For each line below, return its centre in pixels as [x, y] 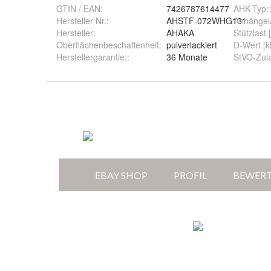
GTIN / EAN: [80, 9]
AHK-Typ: [251, 9]
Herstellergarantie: [92, 57]
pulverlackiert [192, 45]
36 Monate [187, 57]
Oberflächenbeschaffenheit [108, 45]
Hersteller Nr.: [83, 21]
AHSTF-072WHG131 [207, 21]
